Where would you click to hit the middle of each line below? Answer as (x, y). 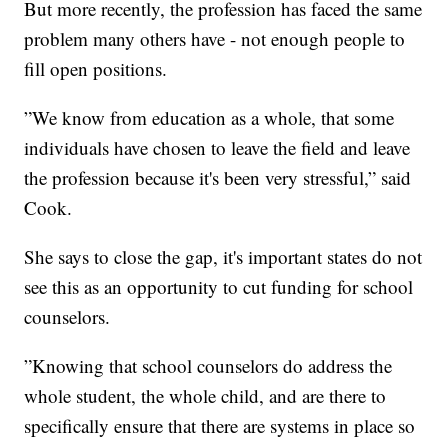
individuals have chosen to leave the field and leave (217, 148)
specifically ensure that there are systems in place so (220, 426)
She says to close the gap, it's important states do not (223, 257)
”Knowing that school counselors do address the (208, 366)
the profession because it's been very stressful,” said (218, 178)
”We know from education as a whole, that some (209, 118)
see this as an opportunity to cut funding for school (219, 287)
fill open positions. (96, 69)
